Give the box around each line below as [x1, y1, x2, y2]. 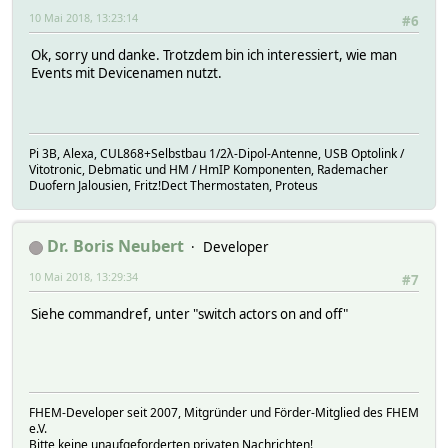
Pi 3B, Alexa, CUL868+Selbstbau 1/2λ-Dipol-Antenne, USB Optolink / [29, 145, 404, 163]
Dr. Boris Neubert [47, 235, 184, 258]
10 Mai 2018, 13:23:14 [29, 10, 138, 26]
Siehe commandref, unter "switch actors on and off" [31, 305, 348, 324]
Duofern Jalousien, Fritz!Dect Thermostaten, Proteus [29, 177, 318, 195]
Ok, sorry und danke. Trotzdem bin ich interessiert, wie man [31, 46, 397, 65]
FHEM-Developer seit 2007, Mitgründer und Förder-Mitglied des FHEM [29, 404, 419, 422]
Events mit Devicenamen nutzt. [31, 64, 222, 83]
